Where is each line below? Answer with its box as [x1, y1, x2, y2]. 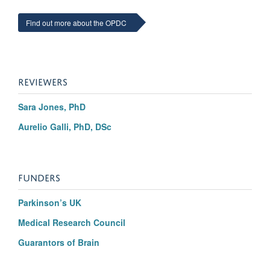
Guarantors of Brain [18, 236, 99, 248]
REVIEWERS [18, 73, 67, 88]
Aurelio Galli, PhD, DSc [18, 120, 111, 133]
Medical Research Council [18, 216, 125, 228]
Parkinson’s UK [18, 196, 81, 209]
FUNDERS [18, 169, 60, 184]
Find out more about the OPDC [26, 17, 127, 28]
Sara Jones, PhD [18, 100, 86, 113]
